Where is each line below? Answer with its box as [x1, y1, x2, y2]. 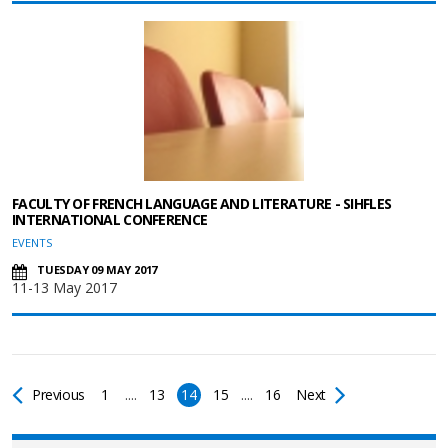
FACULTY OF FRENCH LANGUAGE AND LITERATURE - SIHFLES [12, 194, 392, 213]
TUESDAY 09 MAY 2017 [37, 262, 158, 277]
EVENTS [12, 235, 52, 250]
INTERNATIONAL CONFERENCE [12, 210, 208, 229]
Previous [32, 385, 85, 404]
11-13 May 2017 [12, 278, 117, 297]
